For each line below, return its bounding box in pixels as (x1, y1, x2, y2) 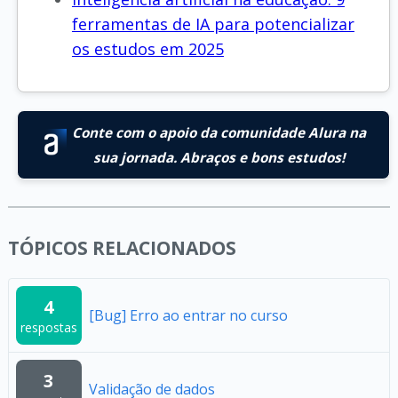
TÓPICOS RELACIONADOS (7, 235, 236, 260)
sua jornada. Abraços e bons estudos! (92, 147, 345, 166)
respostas (20, 318, 77, 336)
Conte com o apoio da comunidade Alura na (71, 123, 366, 141)
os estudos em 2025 (71, 37, 224, 60)
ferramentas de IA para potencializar (71, 12, 354, 35)
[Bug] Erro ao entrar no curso (88, 305, 288, 325)
